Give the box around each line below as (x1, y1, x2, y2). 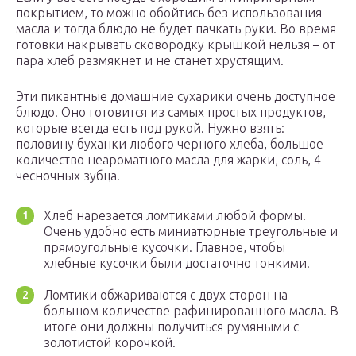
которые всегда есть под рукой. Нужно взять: (16, 121, 284, 136)
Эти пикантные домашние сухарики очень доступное (16, 89, 335, 104)
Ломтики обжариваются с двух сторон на (44, 288, 288, 303)
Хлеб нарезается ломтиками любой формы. (44, 208, 306, 223)
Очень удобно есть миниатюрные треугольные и (44, 224, 338, 239)
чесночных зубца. (16, 168, 120, 184)
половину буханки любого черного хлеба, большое (16, 137, 323, 152)
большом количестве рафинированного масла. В (44, 304, 339, 319)
